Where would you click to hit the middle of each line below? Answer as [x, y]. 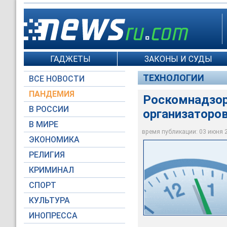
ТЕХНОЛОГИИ [174, 78]
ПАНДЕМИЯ [52, 94]
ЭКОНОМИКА [54, 140]
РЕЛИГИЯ [47, 155]
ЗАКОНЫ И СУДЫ [178, 59]
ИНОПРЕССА [53, 216]
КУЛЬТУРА [49, 200]
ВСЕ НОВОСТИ [57, 79]
